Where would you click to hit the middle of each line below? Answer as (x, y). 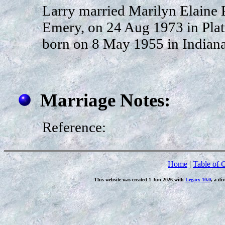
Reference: (74, 127)
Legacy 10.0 (198, 180)
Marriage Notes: (105, 100)
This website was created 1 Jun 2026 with (140, 180)
